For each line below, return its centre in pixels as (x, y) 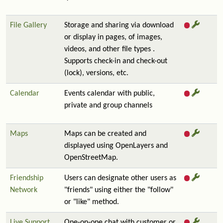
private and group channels (108, 106)
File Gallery (28, 25)
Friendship (27, 178)
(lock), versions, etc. (96, 73)
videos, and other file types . (110, 49)
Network (24, 190)
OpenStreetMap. (91, 158)
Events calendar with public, (110, 94)
